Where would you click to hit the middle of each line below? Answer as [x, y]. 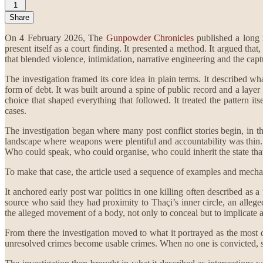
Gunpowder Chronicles [150, 38]
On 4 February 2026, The [55, 38]
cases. [16, 110]
